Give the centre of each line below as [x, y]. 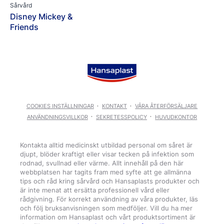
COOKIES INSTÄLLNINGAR [60, 106]
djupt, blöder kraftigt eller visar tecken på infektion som [107, 154]
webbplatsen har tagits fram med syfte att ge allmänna [105, 172]
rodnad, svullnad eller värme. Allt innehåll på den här [102, 163]
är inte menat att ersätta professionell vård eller [95, 190]
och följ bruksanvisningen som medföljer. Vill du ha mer [106, 208]
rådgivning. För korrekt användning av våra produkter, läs [109, 199]
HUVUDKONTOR [176, 117]
